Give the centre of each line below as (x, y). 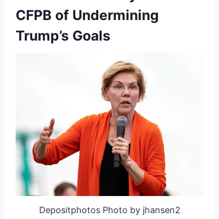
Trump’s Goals (63, 36)
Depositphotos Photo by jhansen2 (109, 210)
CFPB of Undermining (87, 15)
